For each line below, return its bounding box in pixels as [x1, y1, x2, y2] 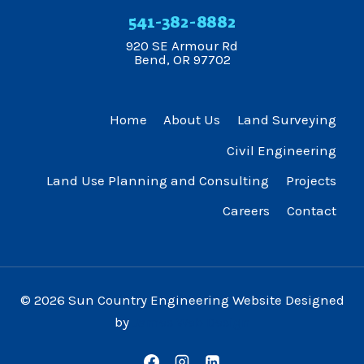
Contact [286, 201, 336, 219]
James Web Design [132, 314, 250, 331]
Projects [285, 171, 336, 188]
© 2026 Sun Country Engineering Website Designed [19, 292, 344, 309]
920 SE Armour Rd [126, 37, 238, 54]
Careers [223, 201, 271, 219]
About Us [163, 111, 221, 128]
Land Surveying [236, 111, 336, 128]
